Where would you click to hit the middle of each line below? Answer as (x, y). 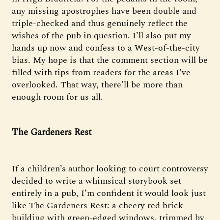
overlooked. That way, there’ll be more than (97, 85)
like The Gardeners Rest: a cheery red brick (97, 205)
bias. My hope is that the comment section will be (110, 60)
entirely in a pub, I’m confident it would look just (109, 193)
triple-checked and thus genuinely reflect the (100, 23)
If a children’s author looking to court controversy (110, 168)
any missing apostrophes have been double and (104, 11)
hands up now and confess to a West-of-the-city (106, 48)
